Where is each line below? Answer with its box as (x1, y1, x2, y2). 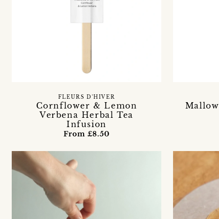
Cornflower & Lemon (36, 100, 137, 110)
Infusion (66, 119, 107, 129)
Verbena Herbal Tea (40, 109, 133, 120)
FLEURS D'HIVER (58, 94, 115, 100)
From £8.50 (63, 129, 110, 138)
